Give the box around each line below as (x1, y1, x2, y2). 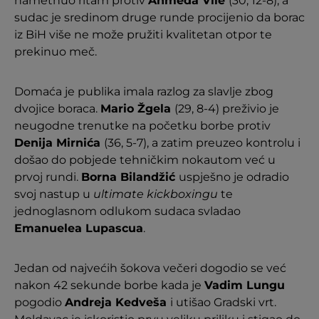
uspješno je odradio (179, 169, 289, 184)
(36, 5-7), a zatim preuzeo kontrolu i (104, 135, 300, 150)
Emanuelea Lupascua (14, 221, 143, 235)
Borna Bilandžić (81, 169, 179, 184)
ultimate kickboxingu (93, 187, 221, 201)
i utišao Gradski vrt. (170, 295, 276, 309)
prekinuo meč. (14, 44, 97, 58)
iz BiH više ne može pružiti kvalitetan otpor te (14, 27, 272, 41)
